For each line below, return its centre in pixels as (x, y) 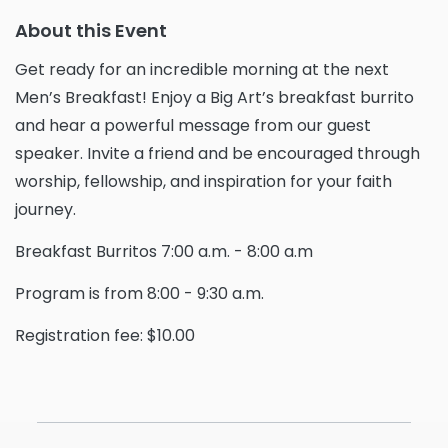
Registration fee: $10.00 (105, 336)
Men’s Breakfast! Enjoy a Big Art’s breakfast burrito (214, 98)
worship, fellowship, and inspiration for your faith (203, 182)
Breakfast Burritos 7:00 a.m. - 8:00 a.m (164, 252)
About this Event (91, 31)
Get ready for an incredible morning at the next (202, 70)
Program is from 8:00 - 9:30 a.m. (139, 294)
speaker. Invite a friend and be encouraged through (217, 154)
